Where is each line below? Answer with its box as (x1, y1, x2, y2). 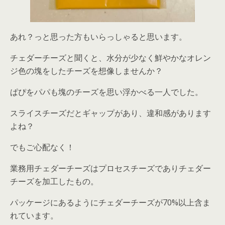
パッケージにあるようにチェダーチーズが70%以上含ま (10, 197, 210, 208)
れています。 (10, 210, 58, 221)
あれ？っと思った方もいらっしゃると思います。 (10, 31, 187, 43)
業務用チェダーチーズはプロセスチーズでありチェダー (10, 163, 211, 174)
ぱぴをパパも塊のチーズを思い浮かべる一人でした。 (10, 86, 203, 98)
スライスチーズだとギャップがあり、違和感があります (10, 107, 211, 119)
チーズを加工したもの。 (10, 176, 98, 187)
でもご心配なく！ (10, 142, 74, 153)
